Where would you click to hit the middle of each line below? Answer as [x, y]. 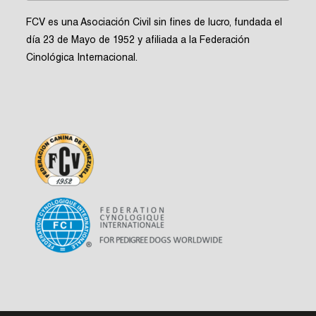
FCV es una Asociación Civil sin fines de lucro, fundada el [154, 23]
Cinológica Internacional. [82, 58]
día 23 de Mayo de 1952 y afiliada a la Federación [138, 41]
